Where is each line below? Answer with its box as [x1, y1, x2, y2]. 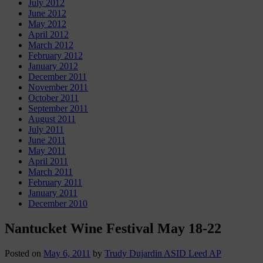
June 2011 [28, 135, 66, 146]
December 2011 [28, 72, 87, 82]
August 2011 [28, 114, 76, 124]
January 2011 [28, 188, 77, 198]
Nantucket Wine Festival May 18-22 [5, 221, 221, 237]
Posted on [5, 248, 43, 258]
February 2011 [28, 177, 82, 188]
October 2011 [28, 93, 79, 103]
